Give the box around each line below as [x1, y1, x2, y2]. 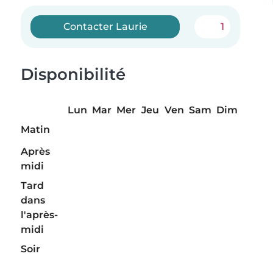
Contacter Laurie [63, 21, 147, 32]
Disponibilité [21, 65, 126, 84]
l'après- [21, 209, 58, 221]
